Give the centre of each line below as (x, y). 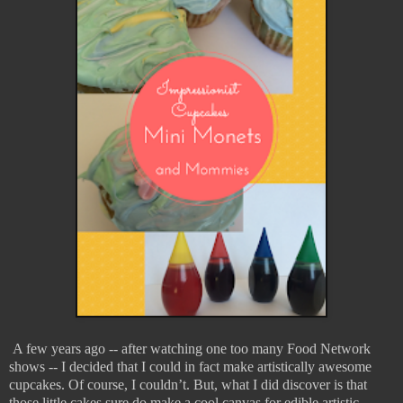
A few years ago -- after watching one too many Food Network (190, 348)
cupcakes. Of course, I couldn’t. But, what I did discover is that (188, 384)
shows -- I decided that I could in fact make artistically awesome (190, 366)
